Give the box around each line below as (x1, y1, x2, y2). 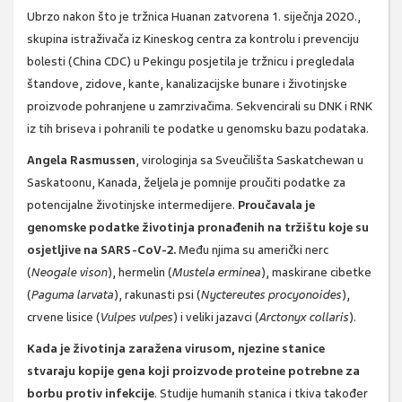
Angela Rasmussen (27, 153, 135, 169)
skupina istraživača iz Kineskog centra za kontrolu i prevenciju (27, 31, 359, 48)
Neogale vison (31, 265, 108, 281)
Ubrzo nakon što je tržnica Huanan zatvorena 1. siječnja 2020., (27, 9, 361, 25)
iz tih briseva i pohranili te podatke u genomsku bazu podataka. (27, 121, 369, 137)
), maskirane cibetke (261, 265, 371, 281)
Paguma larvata (31, 287, 114, 303)
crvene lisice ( (27, 310, 100, 326)
